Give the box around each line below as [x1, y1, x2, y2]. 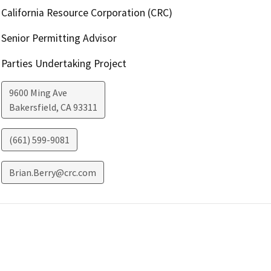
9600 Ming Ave [8, 86, 67, 99]
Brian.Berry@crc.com [8, 166, 96, 178]
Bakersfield [8, 100, 56, 113]
